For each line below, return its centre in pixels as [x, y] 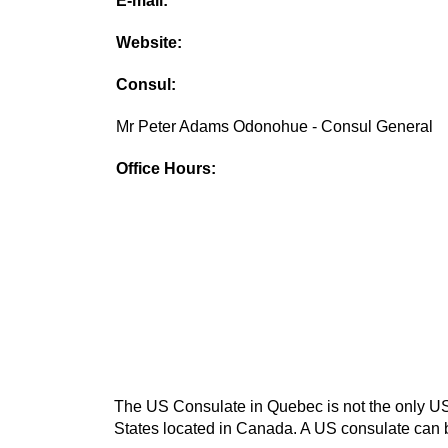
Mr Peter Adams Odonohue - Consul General [275, 127]
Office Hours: [166, 169]
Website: [149, 43]
